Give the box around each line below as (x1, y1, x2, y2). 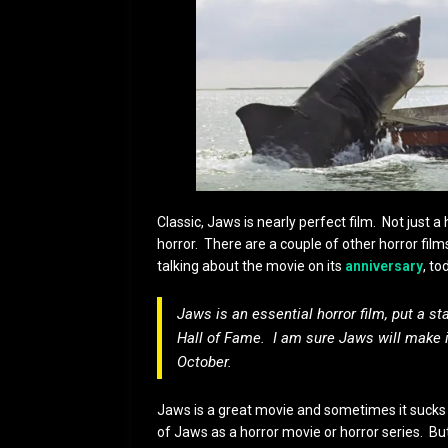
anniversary (345, 257, 423, 274)
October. (177, 352, 232, 371)
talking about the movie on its (157, 257, 345, 274)
